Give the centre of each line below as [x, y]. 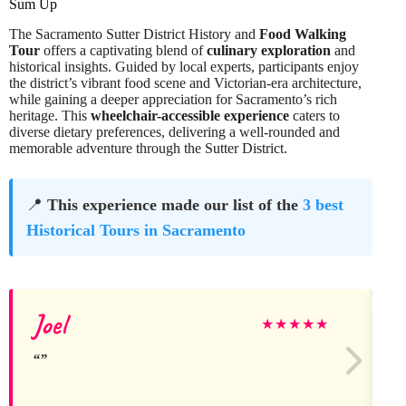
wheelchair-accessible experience [190, 115]
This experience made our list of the [175, 204]
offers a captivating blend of [123, 50]
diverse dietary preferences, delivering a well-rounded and [174, 131]
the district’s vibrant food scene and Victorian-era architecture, [185, 82]
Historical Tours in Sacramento [136, 230]
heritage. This [50, 115]
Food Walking [303, 34]
